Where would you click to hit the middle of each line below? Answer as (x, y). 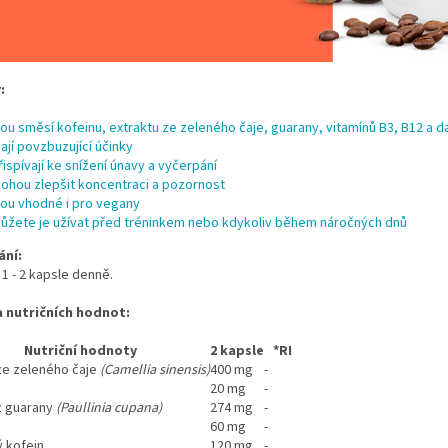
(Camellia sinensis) (155, 369)
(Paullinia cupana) (109, 407)
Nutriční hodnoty (80, 350)
